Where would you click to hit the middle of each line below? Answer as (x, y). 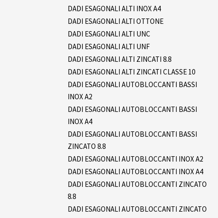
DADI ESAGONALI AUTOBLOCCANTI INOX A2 (135, 159)
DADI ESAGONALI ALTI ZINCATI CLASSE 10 (131, 72)
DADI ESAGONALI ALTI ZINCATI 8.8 (119, 59)
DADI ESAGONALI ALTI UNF (109, 46)
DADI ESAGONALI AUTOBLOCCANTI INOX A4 (135, 171)
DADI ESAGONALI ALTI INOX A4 (114, 8)
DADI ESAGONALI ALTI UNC (109, 34)
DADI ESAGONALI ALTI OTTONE (116, 21)
